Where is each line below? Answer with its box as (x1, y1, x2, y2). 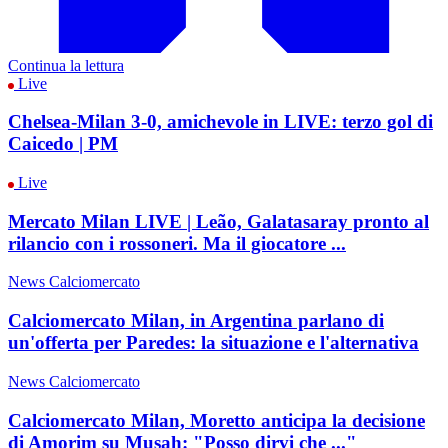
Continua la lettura (8, 56, 124, 74)
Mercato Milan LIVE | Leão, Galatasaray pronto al (8, 210, 429, 232)
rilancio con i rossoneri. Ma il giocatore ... (8, 232, 346, 254)
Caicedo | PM (8, 133, 118, 155)
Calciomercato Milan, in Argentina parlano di (8, 310, 384, 332)
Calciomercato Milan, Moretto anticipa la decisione (8, 409, 425, 431)
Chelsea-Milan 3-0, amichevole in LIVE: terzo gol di (8, 111, 433, 133)
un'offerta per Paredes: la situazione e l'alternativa (8, 332, 419, 354)
